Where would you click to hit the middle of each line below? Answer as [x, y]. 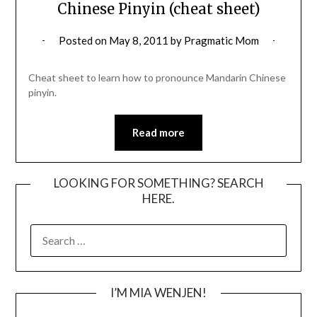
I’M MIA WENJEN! [158, 293]
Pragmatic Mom [221, 41]
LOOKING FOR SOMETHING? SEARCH [158, 183]
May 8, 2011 [138, 41]
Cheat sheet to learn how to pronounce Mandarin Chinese [157, 78]
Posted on [83, 41]
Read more [158, 133]
